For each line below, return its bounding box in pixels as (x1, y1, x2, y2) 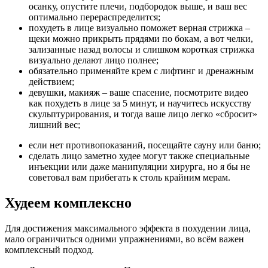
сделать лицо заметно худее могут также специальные (29, 151, 249, 162)
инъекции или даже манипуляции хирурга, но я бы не (29, 162, 250, 172)
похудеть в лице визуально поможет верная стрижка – (29, 23, 250, 33)
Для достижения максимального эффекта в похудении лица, (5, 223, 251, 234)
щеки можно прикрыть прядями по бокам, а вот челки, (29, 33, 253, 44)
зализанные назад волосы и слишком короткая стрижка (29, 44, 254, 55)
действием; (29, 77, 74, 87)
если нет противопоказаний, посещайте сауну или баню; (29, 140, 261, 151)
